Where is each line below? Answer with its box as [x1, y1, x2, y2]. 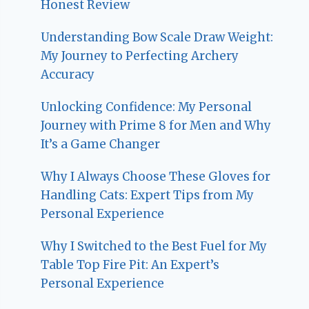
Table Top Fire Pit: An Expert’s [41, 257, 220, 272]
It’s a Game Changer [41, 136, 161, 152]
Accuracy [41, 66, 95, 82]
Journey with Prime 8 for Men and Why [41, 117, 272, 133]
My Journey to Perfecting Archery [41, 48, 239, 63]
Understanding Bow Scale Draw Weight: [41, 29, 274, 45]
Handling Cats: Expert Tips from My [41, 187, 255, 203]
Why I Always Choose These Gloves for [41, 168, 271, 184]
